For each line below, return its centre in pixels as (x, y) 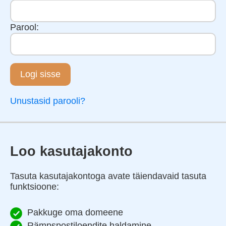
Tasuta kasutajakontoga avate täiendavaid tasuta (108, 176)
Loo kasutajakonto (71, 152)
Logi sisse (40, 74)
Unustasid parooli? (48, 101)
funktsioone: (35, 186)
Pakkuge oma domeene (75, 212)
